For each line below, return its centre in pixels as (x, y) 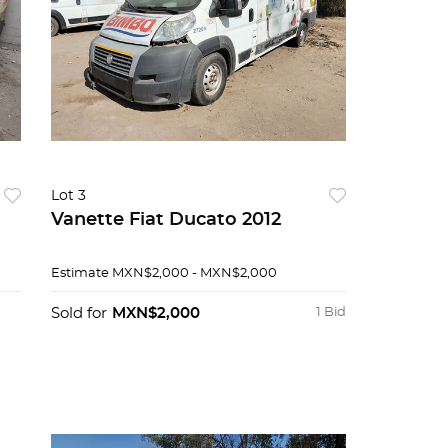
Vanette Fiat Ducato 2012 (165, 220)
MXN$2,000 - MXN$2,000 (194, 273)
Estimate (79, 273)
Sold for (78, 313)
